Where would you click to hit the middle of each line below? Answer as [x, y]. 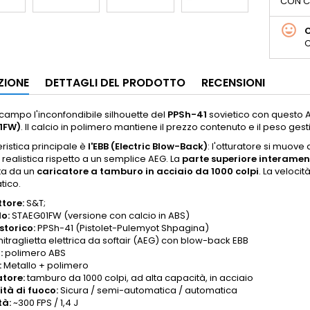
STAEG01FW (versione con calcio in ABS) [100, 216]
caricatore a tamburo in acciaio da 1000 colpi [148, 171]
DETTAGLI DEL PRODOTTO [115, 83]
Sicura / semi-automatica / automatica [148, 290]
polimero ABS [34, 253]
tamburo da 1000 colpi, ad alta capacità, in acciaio [139, 278]
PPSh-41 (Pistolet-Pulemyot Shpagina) [122, 228]
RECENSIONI [233, 83]
